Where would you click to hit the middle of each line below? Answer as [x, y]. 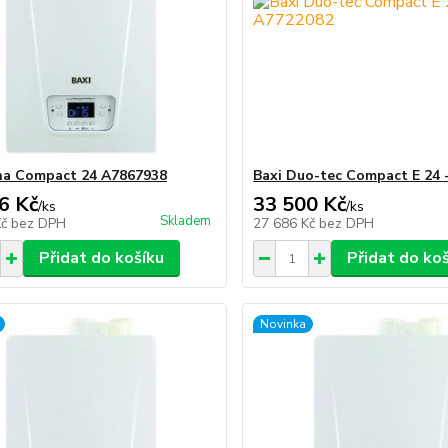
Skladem [186, 221]
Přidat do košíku [101, 258]
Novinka [283, 324]
